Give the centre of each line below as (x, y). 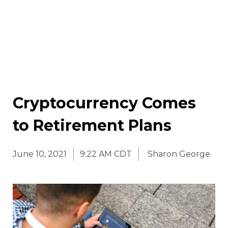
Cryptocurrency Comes (104, 103)
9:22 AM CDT (106, 154)
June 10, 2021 (40, 154)
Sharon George (179, 154)
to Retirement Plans (92, 126)
